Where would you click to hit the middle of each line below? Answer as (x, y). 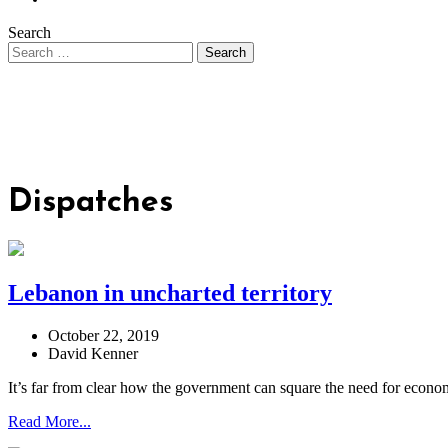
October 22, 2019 (103, 336)
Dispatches (90, 203)
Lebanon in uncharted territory (170, 293)
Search (29, 32)
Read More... (49, 422)
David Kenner (93, 354)
